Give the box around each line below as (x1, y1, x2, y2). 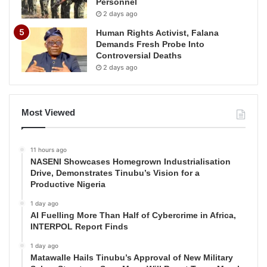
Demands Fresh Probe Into (96, 39, 204, 49)
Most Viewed (21, 107, 75, 118)
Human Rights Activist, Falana (96, 28, 219, 38)
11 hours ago (30, 146, 67, 154)
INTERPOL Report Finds (30, 222, 128, 232)
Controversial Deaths (96, 51, 182, 61)
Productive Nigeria (30, 179, 105, 190)
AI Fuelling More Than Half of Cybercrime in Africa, (30, 210, 236, 221)
